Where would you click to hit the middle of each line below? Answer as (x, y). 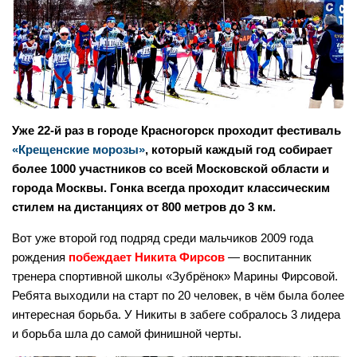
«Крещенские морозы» (78, 150)
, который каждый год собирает (239, 150)
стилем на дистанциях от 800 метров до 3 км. (144, 207)
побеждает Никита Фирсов (147, 257)
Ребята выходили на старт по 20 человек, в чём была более (178, 296)
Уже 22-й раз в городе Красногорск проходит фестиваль (177, 131)
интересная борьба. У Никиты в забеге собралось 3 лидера (176, 315)
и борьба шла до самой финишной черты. (127, 334)
